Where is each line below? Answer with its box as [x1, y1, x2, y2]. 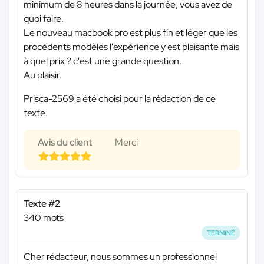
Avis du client [38, 136, 92, 148]
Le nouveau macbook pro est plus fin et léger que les [24, 26, 237, 39]
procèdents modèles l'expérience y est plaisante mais [24, 40, 239, 53]
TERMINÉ [207, 228, 236, 237]
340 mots [24, 211, 64, 224]
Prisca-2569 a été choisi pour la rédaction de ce [24, 92, 216, 105]
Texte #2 [24, 197, 60, 210]
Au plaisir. [24, 68, 62, 81]
